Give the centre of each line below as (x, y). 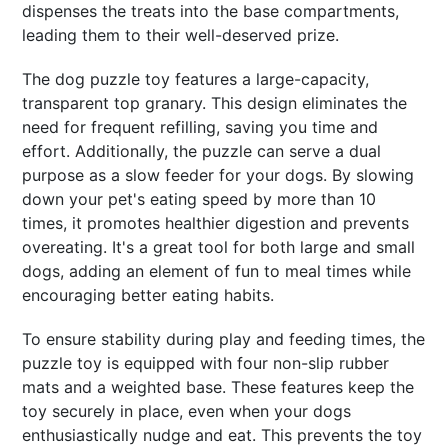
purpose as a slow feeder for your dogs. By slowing (218, 174)
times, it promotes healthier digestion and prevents (216, 222)
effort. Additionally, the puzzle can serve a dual (202, 150)
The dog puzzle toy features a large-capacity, (196, 78)
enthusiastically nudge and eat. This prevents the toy (222, 434)
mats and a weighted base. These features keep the (218, 386)
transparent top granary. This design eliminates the (215, 102)
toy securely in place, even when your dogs (187, 410)
